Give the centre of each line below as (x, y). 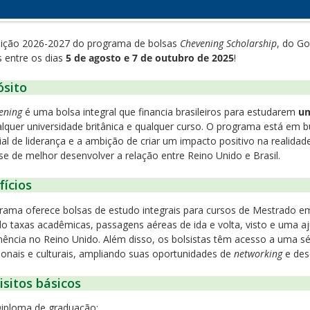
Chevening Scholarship (228, 43)
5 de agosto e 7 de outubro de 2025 (150, 58)
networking (258, 253)
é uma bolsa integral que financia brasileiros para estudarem (160, 112)
